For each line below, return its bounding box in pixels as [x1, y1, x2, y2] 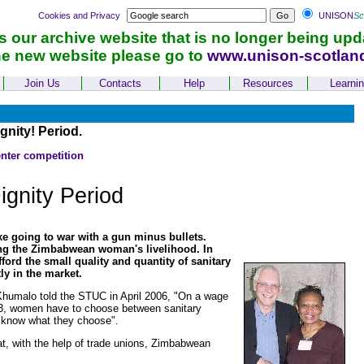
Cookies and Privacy [37, 11, 120, 20]
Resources [243, 77, 293, 89]
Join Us [24, 77, 60, 89]
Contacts [99, 77, 141, 89]
